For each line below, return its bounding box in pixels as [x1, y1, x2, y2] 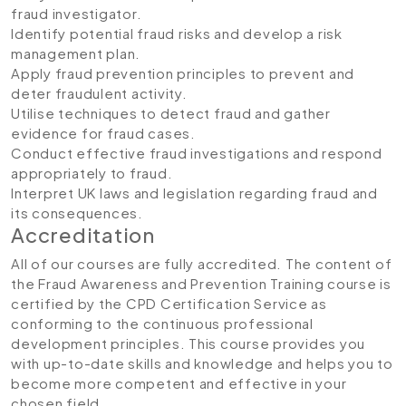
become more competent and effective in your [11, 374, 347, 391]
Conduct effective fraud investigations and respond [11, 144, 382, 161]
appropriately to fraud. [11, 164, 173, 181]
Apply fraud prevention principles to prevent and [11, 64, 354, 82]
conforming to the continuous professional [11, 314, 314, 332]
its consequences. [11, 204, 143, 221]
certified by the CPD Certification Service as [11, 295, 327, 312]
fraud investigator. [11, 5, 142, 22]
